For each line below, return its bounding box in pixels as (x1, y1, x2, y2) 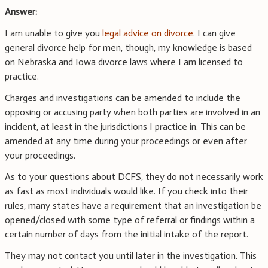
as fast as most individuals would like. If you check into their (5, 185, 248, 197)
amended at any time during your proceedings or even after (5, 135, 247, 147)
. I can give (193, 28, 236, 39)
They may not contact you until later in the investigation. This (5, 250, 257, 262)
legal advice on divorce (102, 28, 193, 39)
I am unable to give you (5, 28, 102, 39)
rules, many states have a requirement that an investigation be (5, 200, 261, 212)
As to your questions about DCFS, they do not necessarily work (5, 171, 263, 183)
